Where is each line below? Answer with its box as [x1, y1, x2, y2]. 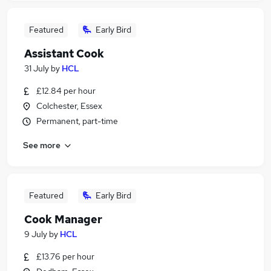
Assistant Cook [24, 47, 104, 60]
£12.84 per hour [36, 85, 96, 96]
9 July [24, 229, 47, 240]
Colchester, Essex [36, 100, 102, 111]
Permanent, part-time [36, 116, 118, 126]
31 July [24, 63, 49, 74]
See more [23, 139, 60, 151]
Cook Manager [24, 212, 102, 226]
